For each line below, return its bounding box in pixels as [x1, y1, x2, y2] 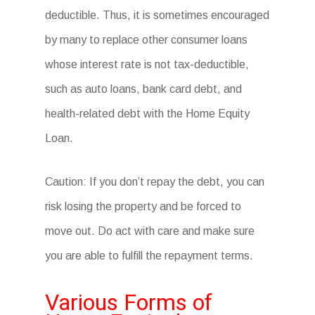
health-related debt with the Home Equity [45, 108, 250, 120]
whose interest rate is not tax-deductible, [45, 58, 250, 70]
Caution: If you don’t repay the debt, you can [45, 176, 265, 188]
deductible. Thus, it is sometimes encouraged [45, 9, 270, 21]
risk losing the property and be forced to [45, 200, 242, 212]
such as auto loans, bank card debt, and [45, 83, 243, 95]
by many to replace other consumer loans [45, 34, 248, 46]
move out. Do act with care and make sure [45, 225, 255, 237]
